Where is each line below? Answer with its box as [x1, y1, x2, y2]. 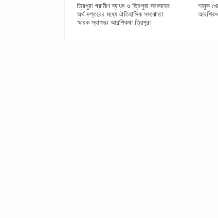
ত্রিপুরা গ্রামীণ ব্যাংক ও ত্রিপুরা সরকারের [77, 1, 170, 10]
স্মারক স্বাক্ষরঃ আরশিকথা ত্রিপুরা [77, 18, 151, 26]
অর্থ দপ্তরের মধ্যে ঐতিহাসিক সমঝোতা [77, 10, 163, 18]
